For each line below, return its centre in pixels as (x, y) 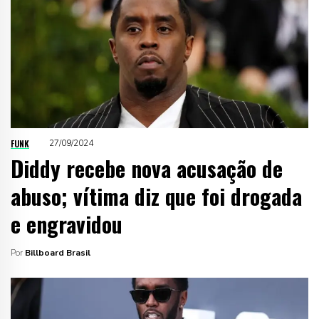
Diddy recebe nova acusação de (147, 168)
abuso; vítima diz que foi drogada (156, 196)
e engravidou (67, 224)
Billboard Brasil (58, 252)
